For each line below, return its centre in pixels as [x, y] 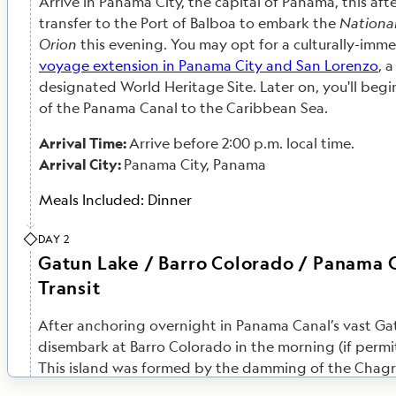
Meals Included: [93, 200]
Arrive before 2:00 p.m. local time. [244, 143]
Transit [69, 288]
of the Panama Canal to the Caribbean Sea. [183, 108]
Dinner [170, 200]
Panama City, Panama [197, 164]
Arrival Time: [84, 143]
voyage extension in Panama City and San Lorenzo [209, 65]
